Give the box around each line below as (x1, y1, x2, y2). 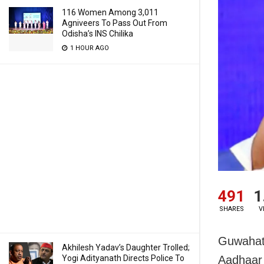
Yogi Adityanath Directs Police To (62, 253, 184, 263)
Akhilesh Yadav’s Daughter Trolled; (62, 243, 190, 252)
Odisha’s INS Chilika (62, 29, 133, 38)
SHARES (219, 205, 244, 213)
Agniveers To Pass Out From (62, 18, 167, 28)
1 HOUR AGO (68, 44, 109, 52)
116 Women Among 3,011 (62, 8, 159, 17)
